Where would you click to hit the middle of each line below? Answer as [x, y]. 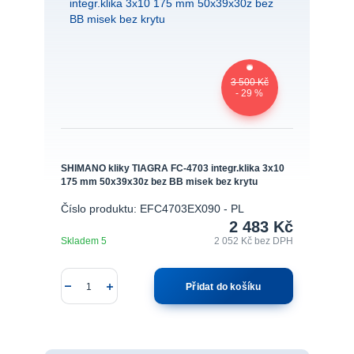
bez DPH [274, 240]
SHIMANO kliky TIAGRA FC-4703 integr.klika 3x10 [172, 168]
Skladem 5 [85, 240]
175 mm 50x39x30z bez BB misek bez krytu [159, 182]
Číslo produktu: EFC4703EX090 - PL [152, 209]
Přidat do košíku [224, 287]
